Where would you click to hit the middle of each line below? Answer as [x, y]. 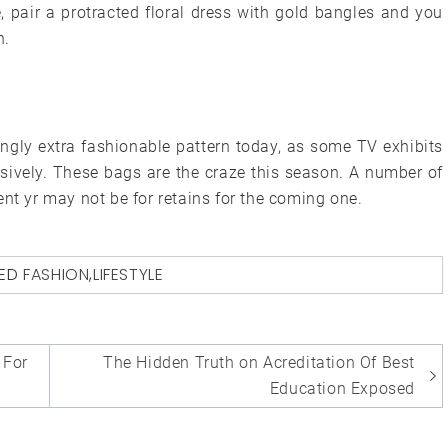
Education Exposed [342, 389]
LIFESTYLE [128, 275]
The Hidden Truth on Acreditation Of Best [258, 363]
